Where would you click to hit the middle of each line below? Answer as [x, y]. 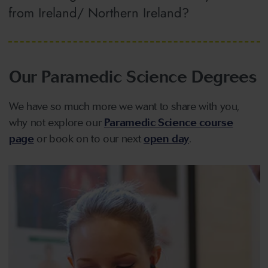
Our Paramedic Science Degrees [133, 77]
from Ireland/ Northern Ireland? [98, 12]
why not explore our [57, 123]
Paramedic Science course [168, 123]
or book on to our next [89, 139]
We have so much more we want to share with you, [124, 107]
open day [166, 139]
